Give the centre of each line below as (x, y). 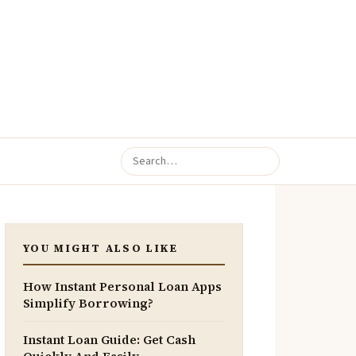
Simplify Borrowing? (88, 303)
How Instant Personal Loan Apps (122, 286)
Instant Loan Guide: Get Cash (109, 340)
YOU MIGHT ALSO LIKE (101, 248)
